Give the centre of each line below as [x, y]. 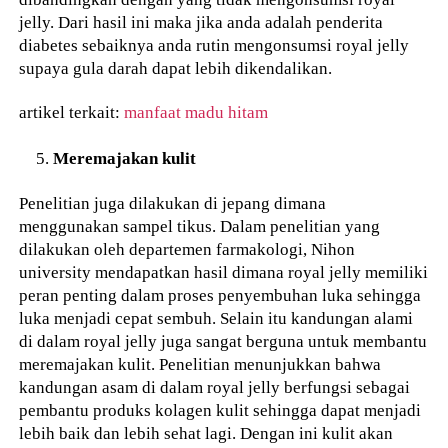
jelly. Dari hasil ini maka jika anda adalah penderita [201, 21]
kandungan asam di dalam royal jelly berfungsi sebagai [215, 386]
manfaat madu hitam [196, 112]
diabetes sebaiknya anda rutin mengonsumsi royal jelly [214, 44]
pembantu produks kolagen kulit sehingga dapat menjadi [220, 409]
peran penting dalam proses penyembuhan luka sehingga [220, 294]
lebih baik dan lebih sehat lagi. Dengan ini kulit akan [206, 432]
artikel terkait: [72, 112]
